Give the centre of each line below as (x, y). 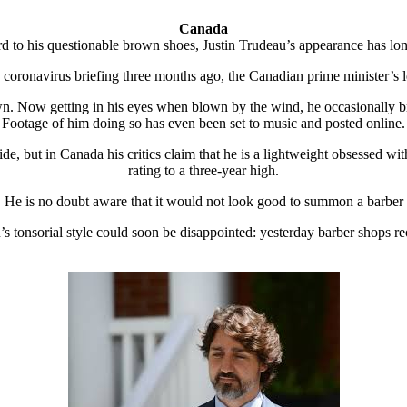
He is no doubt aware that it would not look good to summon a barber (203, 201)
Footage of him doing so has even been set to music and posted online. (203, 123)
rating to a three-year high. (203, 170)
